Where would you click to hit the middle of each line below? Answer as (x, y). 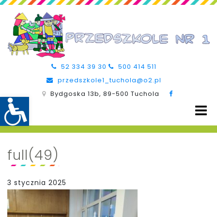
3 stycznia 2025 (37, 182)
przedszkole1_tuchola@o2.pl (108, 80)
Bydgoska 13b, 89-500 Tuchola (104, 93)
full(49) (33, 155)
